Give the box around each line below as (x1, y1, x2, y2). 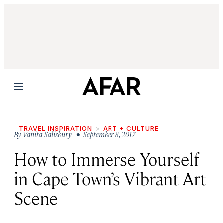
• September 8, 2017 (73, 129, 136, 139)
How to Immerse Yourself (14, 147, 199, 170)
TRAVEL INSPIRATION (19, 124, 92, 132)
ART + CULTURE (103, 124, 159, 132)
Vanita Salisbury (23, 129, 72, 139)
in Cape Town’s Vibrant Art (14, 167, 206, 189)
